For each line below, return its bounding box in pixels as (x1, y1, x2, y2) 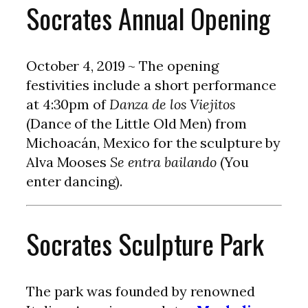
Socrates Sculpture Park (26, 223, 264, 265)
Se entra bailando (109, 153, 217, 171)
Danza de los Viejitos (109, 96, 236, 113)
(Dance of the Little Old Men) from (26, 115, 247, 133)
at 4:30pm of (26, 96, 109, 113)
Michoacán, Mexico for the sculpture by (26, 134, 281, 152)
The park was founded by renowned (26, 283, 255, 300)
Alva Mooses (26, 153, 110, 171)
